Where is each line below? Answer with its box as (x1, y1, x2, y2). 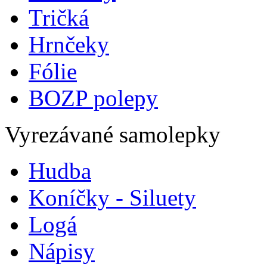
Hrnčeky (29, 32, 109, 57)
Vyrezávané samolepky (5, 122, 221, 147)
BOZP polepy (29, 85, 158, 111)
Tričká (29, 5, 89, 30)
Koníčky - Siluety (29, 185, 196, 210)
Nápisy (29, 238, 95, 264)
